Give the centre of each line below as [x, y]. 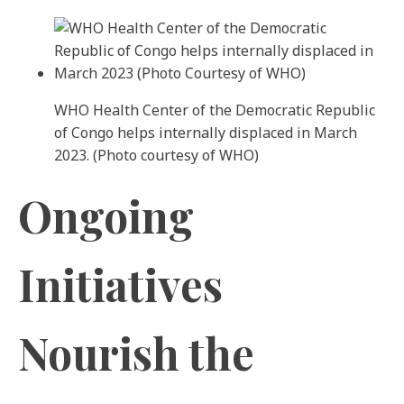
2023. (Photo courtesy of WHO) [156, 155]
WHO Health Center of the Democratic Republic [215, 110]
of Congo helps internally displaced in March [206, 133]
